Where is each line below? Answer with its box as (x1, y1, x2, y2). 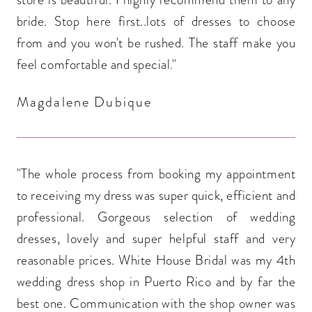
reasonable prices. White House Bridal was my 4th (16, 250, 296, 270)
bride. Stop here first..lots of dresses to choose (16, 12, 296, 31)
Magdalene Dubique (16, 92, 153, 112)
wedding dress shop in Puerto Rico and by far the (16, 272, 296, 291)
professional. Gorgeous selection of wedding (16, 207, 296, 226)
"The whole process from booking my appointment (16, 164, 296, 183)
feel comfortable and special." (16, 55, 177, 75)
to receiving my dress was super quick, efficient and (16, 185, 296, 205)
